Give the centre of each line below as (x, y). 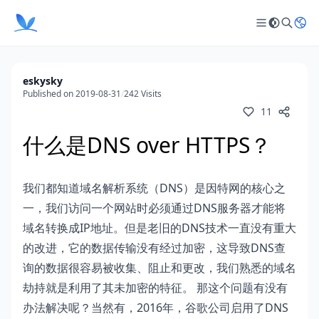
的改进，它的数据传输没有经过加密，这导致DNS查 (154, 248)
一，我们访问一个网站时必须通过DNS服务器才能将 (154, 208)
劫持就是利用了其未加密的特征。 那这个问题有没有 (155, 288)
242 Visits (143, 94)
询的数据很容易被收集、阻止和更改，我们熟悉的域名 (159, 268)
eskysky (43, 81)
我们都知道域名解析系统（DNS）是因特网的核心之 (154, 188)
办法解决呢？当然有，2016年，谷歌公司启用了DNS (156, 308)
